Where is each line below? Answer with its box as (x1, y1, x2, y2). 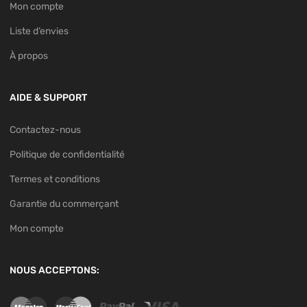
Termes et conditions (10, 173, 100, 185)
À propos (10, 49, 48, 62)
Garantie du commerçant (10, 197, 119, 210)
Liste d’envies (10, 25, 69, 37)
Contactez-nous (10, 123, 81, 136)
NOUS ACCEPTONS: (10, 264, 99, 276)
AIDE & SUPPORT (10, 91, 87, 103)
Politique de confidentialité (10, 148, 125, 160)
